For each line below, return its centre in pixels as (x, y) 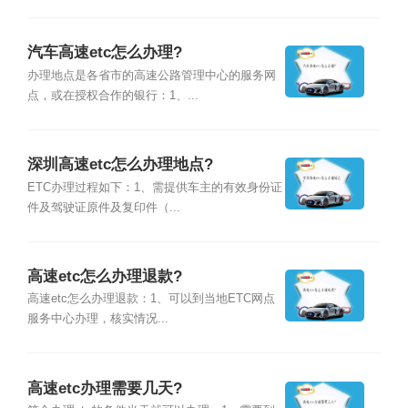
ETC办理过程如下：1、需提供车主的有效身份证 (154, 187)
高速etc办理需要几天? (104, 388)
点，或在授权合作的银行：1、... (112, 95)
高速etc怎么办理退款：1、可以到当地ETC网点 (151, 299)
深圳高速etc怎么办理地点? (120, 165)
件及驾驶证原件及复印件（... (103, 207)
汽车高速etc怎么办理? (104, 53)
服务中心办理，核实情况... (97, 319)
